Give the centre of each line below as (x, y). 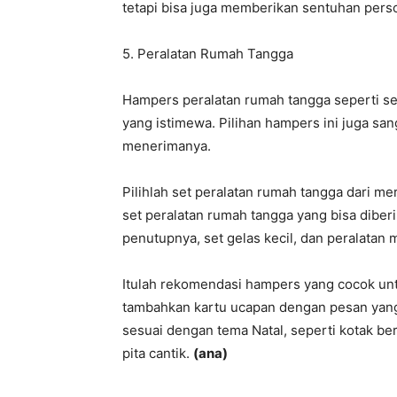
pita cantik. (158, 353)
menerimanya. (167, 146)
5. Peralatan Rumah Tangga (208, 54)
